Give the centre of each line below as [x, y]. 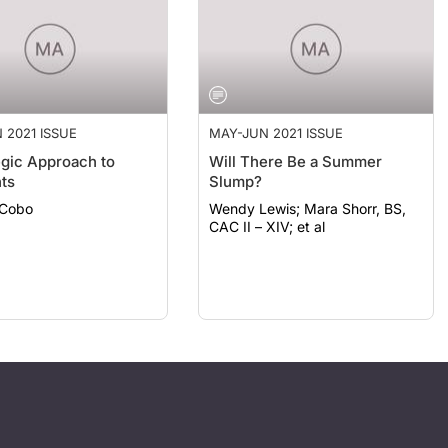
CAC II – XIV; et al [267, 206]
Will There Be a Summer [296, 141]
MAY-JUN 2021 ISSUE [277, 113]
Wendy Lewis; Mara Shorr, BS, [257, 188]
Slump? [236, 161]
